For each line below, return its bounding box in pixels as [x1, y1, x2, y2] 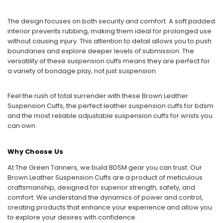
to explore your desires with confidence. [7, 212, 137, 222]
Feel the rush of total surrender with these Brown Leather [7, 91, 188, 101]
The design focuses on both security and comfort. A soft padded [7, 16, 215, 26]
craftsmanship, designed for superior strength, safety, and [7, 182, 195, 192]
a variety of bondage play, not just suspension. [7, 66, 157, 76]
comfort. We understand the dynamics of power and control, [7, 192, 203, 202]
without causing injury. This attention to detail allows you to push [7, 36, 212, 46]
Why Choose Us [7, 146, 64, 156]
